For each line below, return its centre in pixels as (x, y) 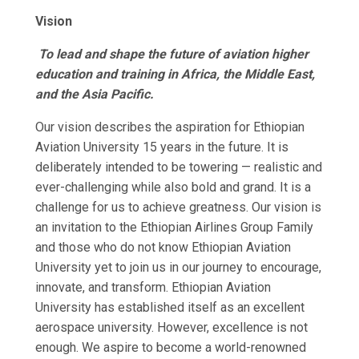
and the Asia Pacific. (95, 94)
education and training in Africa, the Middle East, (175, 74)
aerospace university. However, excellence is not (171, 327)
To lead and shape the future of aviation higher (173, 54)
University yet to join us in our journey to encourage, (178, 267)
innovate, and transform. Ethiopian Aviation (153, 287)
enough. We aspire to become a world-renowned (171, 347)
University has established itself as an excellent (170, 307)
